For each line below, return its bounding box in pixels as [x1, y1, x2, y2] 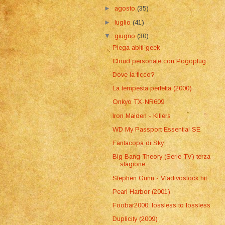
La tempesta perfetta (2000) [113, 84, 192, 92]
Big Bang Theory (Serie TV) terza [113, 153, 211, 161]
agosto [115, 5, 138, 13]
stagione [120, 160, 146, 168]
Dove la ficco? [113, 70, 155, 78]
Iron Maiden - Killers [113, 111, 171, 120]
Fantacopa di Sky [113, 139, 164, 147]
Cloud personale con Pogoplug [113, 57, 206, 65]
